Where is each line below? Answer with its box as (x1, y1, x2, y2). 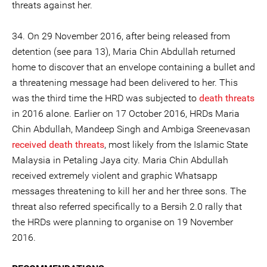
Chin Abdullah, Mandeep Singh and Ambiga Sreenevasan (12, 123, 250, 135)
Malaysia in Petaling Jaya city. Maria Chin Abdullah (12, 154, 228, 166)
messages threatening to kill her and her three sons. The (12, 185, 246, 197)
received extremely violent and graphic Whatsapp (12, 170, 218, 181)
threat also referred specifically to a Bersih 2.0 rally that (12, 201, 242, 212)
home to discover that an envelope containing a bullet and (12, 61, 255, 73)
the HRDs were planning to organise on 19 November (12, 216, 233, 228)
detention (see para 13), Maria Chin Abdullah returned (12, 46, 235, 57)
